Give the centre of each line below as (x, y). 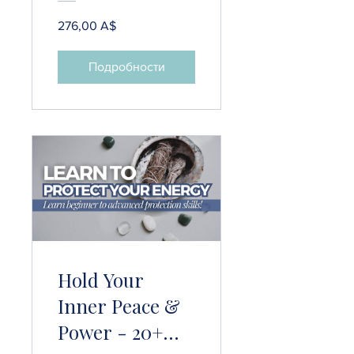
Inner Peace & (119, 305)
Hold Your (101, 279)
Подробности (126, 66)
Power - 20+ (95, 331)
